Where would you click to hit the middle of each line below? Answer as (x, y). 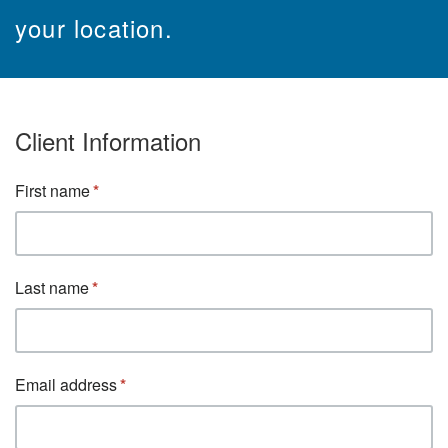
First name (52, 190)
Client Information (108, 140)
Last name (52, 287)
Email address (66, 384)
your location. (94, 27)
